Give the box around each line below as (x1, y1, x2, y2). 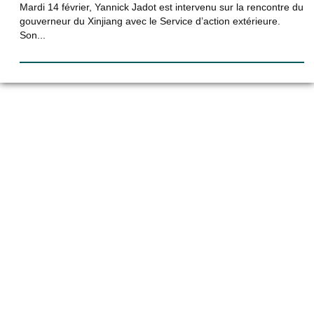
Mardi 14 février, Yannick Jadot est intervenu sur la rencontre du (20, 1, 303, 13)
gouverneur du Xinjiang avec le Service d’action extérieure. (20, 15, 280, 27)
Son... (20, 29, 46, 41)
